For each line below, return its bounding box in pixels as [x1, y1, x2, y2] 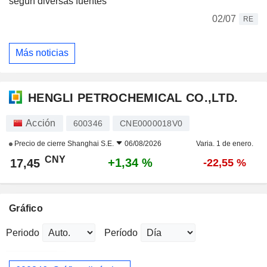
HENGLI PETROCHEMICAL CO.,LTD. [28, 91, 238, 105]
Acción [26, 117, 56, 128]
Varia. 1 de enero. [195, 139, 253, 148]
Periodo [6, 227, 39, 238]
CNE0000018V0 [120, 118, 182, 128]
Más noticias [15, 48, 69, 58]
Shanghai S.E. [67, 139, 114, 148]
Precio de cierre [13, 139, 67, 148]
